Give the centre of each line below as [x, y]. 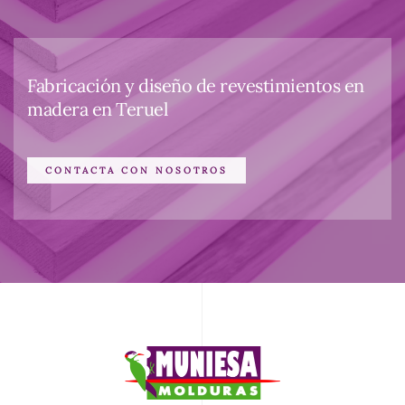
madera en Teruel [97, 109]
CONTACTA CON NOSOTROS [137, 171]
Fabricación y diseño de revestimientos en [196, 86]
